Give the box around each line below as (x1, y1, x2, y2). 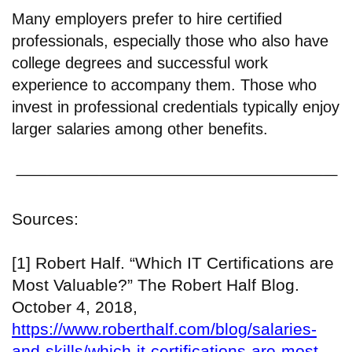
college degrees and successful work (12, 54, 268, 72)
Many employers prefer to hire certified (12, 10, 282, 28)
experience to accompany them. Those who (12, 76, 317, 94)
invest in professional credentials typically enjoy (12, 98, 339, 116)
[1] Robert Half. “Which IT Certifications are (12, 253, 334, 272)
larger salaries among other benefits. (12, 120, 268, 138)
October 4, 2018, (12, 297, 137, 316)
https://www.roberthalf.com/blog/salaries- (12, 319, 317, 338)
